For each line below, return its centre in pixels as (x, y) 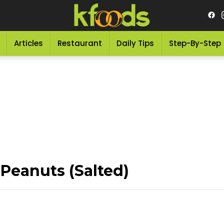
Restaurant (80, 43)
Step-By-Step (195, 43)
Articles (28, 43)
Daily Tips (135, 43)
